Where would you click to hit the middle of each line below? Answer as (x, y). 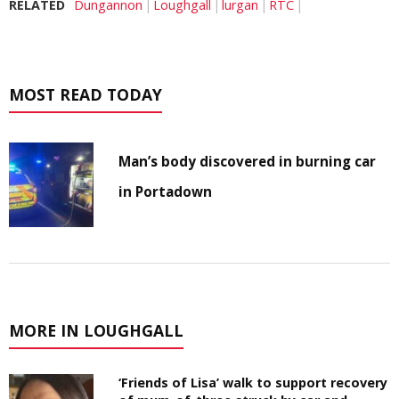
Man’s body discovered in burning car (248, 162)
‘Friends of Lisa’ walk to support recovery (253, 383)
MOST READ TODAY (85, 95)
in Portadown (166, 192)
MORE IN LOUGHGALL (96, 331)
